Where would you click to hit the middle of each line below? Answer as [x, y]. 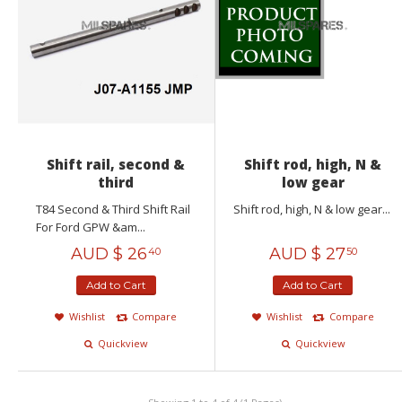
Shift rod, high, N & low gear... [311, 210]
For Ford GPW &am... [91, 227]
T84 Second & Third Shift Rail [113, 210]
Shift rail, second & [116, 165]
